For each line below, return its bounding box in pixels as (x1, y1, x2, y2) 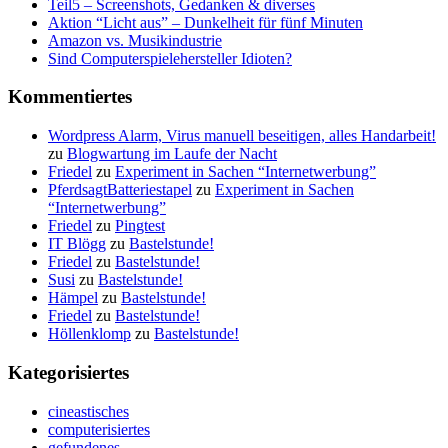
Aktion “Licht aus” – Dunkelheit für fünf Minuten (48, 13, 363, 31)
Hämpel (48, 289, 98, 307)
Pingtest (115, 217, 165, 235)
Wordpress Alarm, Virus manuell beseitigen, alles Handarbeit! (48, 127, 436, 145)
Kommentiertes (8, 86, 132, 108)
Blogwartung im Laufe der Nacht (67, 145, 277, 163)
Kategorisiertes (8, 361, 129, 383)
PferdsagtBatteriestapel (48, 181, 192, 199)
